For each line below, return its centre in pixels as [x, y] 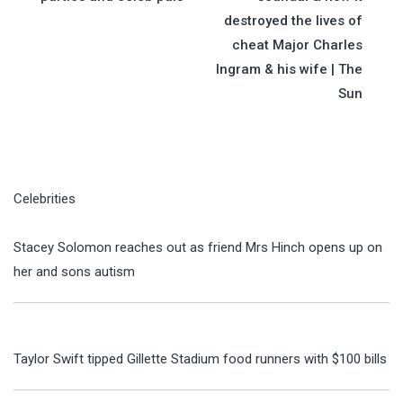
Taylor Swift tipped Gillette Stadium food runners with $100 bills [200, 359]
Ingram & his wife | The [289, 69]
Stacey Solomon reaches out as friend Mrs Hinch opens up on [198, 247]
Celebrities [45, 198]
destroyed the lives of [293, 20]
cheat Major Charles [297, 45]
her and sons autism [74, 271]
